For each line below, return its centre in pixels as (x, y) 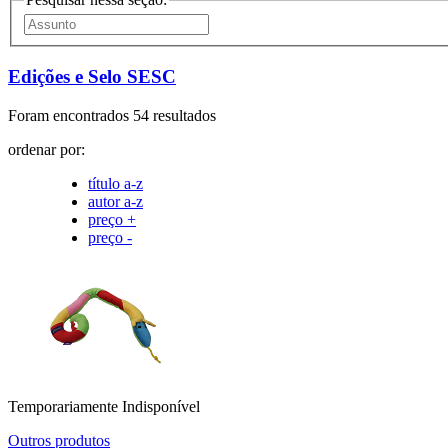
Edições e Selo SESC (92, 77)
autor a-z (115, 201)
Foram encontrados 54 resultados (112, 115)
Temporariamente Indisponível (104, 406)
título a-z (115, 183)
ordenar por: (46, 149)
